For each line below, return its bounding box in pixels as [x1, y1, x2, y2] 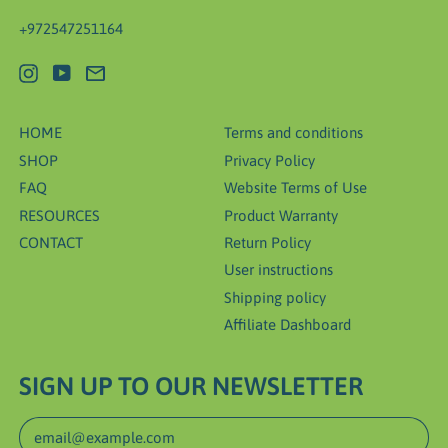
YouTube [70, 63, 127, 81]
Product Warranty [224, 206, 338, 224]
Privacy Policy [224, 151, 315, 169]
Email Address [17, 416, 109, 434]
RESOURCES [18, 206, 100, 224]
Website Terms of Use [224, 179, 367, 197]
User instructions [224, 261, 333, 279]
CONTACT [18, 233, 83, 251]
